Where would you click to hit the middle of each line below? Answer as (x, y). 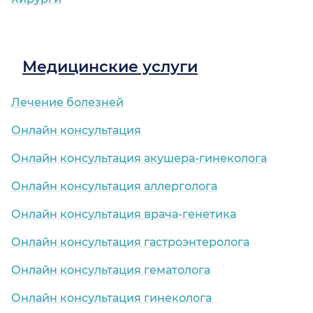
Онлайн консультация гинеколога (111, 298)
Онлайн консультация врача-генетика (124, 214)
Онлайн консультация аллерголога (114, 187)
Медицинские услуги (110, 67)
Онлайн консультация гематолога (111, 270)
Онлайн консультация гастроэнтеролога (130, 242)
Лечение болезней (67, 103)
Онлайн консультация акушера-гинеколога (139, 159)
